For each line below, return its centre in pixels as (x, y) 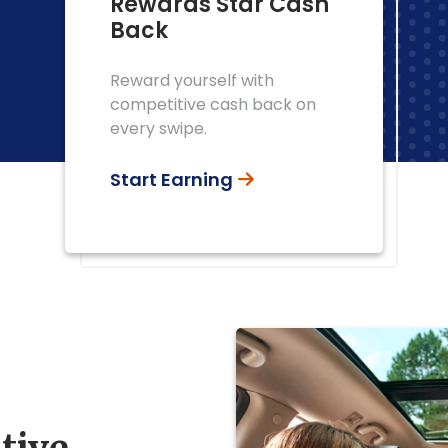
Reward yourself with (192, 80)
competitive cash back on (213, 104)
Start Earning (171, 179)
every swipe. (158, 128)
